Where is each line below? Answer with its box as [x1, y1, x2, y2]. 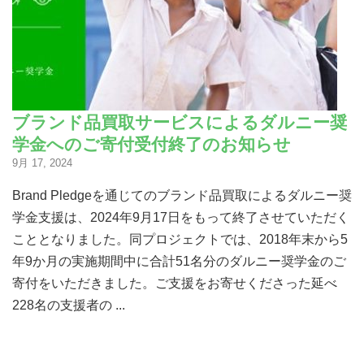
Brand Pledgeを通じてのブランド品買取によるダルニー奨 [12, 188, 352, 202]
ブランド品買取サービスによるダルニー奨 [12, 110, 347, 132]
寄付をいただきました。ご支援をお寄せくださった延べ [12, 275, 337, 290]
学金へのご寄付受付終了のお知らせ [12, 132, 291, 154]
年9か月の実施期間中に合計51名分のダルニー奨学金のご [12, 253, 346, 268]
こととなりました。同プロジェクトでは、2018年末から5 [12, 232, 348, 246]
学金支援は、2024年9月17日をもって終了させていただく [12, 210, 349, 224]
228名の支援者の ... [12, 297, 125, 312]
